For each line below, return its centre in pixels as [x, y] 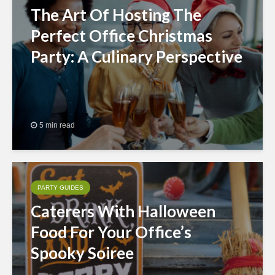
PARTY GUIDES [60, 188]
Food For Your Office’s [111, 232]
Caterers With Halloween [123, 211]
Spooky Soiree [82, 253]
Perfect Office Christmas [122, 36]
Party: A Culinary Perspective [137, 56]
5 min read [57, 125]
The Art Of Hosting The [116, 15]
